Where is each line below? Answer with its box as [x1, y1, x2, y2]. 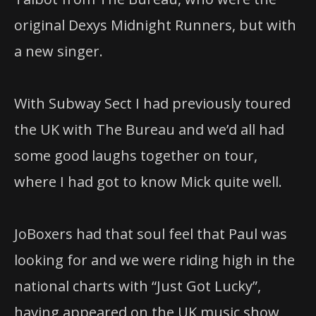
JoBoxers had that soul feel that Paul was [14, 224, 287, 244]
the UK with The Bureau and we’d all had [14, 120, 284, 140]
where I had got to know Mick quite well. [14, 172, 282, 192]
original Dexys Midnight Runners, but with [14, 15, 296, 35]
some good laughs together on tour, [14, 146, 257, 166]
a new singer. [14, 41, 103, 61]
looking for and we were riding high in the [14, 250, 295, 270]
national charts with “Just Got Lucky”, [14, 276, 261, 296]
